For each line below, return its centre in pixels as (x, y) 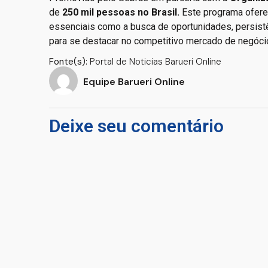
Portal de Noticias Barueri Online (154, 61)
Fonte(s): (68, 61)
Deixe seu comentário (136, 126)
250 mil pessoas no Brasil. (121, 13)
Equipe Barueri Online (134, 81)
